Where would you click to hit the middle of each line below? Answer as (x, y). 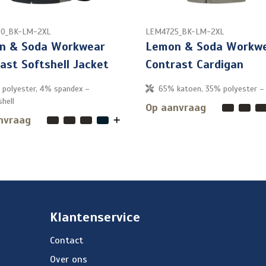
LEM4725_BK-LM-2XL (185, 32)
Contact (66, 241)
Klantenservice (95, 217)
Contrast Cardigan (194, 65)
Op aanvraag (176, 108)
